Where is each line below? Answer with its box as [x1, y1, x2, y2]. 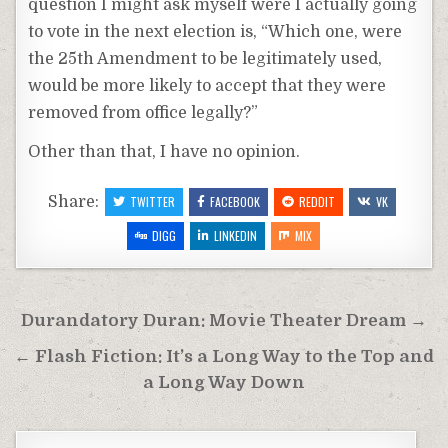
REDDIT [299, 193, 335, 211]
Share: [48, 193, 103, 212]
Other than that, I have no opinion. [28, 143, 301, 162]
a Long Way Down [143, 373, 305, 393]
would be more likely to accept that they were [28, 77, 387, 96]
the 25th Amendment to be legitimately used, [28, 50, 383, 69]
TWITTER [130, 193, 175, 211]
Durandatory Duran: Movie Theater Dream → [21, 311, 427, 331]
